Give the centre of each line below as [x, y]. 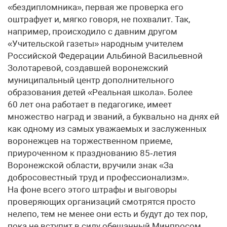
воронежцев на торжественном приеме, [90, 141]
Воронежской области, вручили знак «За [90, 165]
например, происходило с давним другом [92, 31]
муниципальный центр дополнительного [91, 80]
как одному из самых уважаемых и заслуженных [107, 129]
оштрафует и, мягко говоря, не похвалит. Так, [99, 19]
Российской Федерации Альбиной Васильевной [105, 56]
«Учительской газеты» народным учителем [96, 44]
